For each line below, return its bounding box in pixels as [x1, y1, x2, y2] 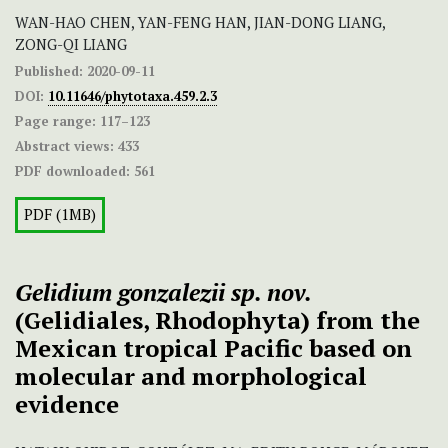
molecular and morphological [15, 360, 367, 393]
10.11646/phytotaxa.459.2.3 [48, 87, 217, 106]
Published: [15, 62, 83, 81]
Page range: [15, 112, 96, 131]
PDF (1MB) [24, 205, 96, 225]
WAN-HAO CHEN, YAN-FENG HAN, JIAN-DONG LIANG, [15, 13, 385, 33]
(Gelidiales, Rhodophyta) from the [15, 304, 420, 337]
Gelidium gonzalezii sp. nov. [15, 276, 312, 309]
